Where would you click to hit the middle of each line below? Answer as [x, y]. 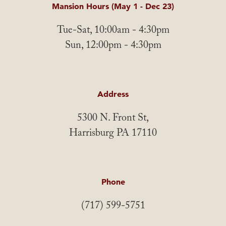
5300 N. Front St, [113, 119]
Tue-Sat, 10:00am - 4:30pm [113, 31]
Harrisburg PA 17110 [113, 134]
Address [113, 94]
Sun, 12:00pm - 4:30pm [113, 46]
